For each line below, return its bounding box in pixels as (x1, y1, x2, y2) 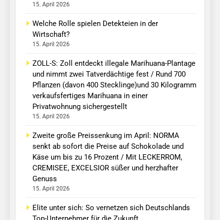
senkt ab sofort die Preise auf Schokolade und (32, 142, 184, 151)
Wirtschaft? (32, 30, 70, 39)
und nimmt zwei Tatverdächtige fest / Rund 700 (32, 70, 186, 79)
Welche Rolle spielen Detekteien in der (32, 19, 158, 28)
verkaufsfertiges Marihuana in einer (32, 91, 148, 101)
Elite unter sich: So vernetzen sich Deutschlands (32, 203, 190, 213)
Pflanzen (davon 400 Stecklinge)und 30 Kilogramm (32, 81, 196, 90)
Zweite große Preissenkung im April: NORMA (32, 131, 179, 140)
